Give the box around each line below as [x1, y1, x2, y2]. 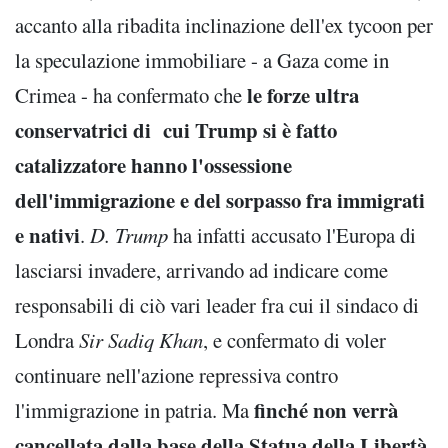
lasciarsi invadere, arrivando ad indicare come [15, 255, 388, 284]
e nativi [15, 219, 80, 250]
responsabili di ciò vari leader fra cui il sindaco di [15, 290, 419, 319]
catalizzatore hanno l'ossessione [15, 149, 292, 180]
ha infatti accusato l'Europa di [173, 220, 416, 249]
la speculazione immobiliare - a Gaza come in [15, 45, 389, 74]
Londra [15, 325, 79, 354]
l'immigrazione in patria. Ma [15, 395, 254, 424]
